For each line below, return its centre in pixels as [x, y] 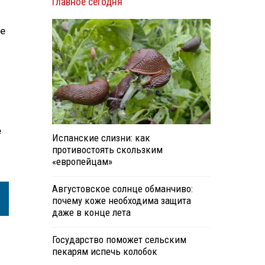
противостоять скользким [107, 150]
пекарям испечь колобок [104, 252]
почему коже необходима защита [121, 201]
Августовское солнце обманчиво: [122, 189]
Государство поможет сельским [119, 240]
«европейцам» [82, 162]
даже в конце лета [91, 213]
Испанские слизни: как [101, 138]
